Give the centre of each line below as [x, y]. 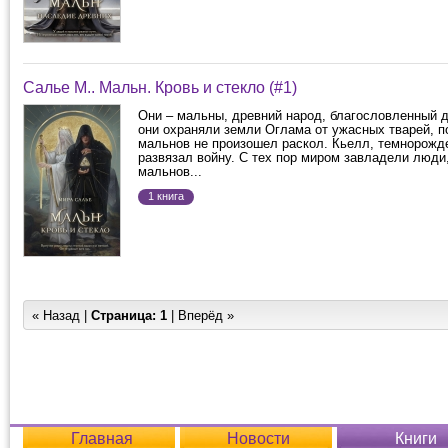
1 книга [166, 196]
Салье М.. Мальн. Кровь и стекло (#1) [160, 87]
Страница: [123, 315]
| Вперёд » [200, 315]
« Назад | [61, 315]
